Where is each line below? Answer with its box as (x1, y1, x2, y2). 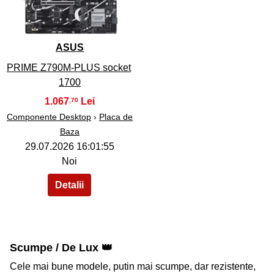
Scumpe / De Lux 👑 (10, 242, 113, 254)
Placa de (98, 112, 133, 122)
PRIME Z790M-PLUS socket (6, 62, 131, 73)
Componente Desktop (6, 112, 91, 122)
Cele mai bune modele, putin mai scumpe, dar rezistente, (10, 261, 256, 272)
